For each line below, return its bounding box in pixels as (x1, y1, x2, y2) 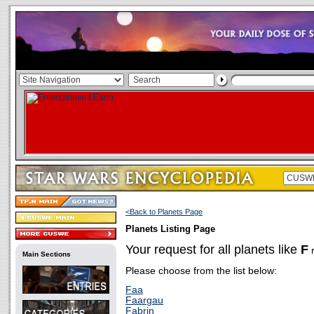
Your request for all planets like (125, 243, 301, 257)
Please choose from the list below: (125, 266, 277, 276)
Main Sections (22, 250, 71, 258)
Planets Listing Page (125, 224, 215, 234)
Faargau (125, 295, 163, 306)
